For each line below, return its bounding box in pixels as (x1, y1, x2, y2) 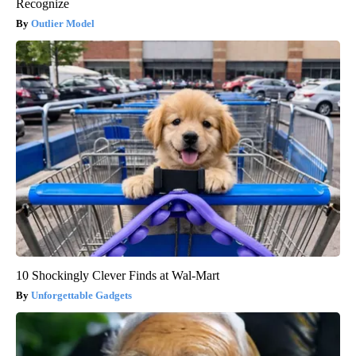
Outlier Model (31, 17, 95, 30)
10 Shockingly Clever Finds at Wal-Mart (16, 269, 219, 283)
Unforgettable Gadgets (31, 289, 132, 302)
